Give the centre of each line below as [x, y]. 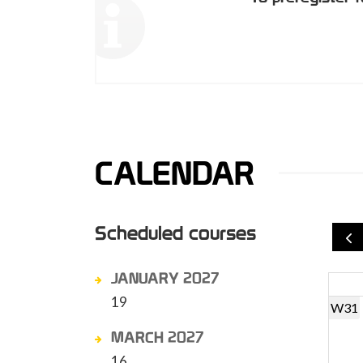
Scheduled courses [175, 233]
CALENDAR [175, 173]
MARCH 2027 [157, 337]
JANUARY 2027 [165, 278]
